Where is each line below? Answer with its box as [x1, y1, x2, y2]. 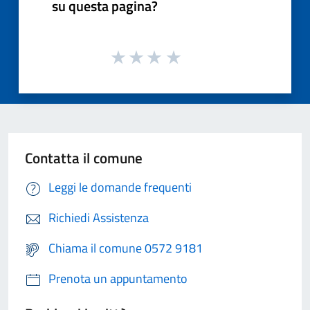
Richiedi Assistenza [48, 208, 149, 228]
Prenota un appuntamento [48, 269, 188, 289]
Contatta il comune [25, 147, 143, 170]
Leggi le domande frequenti [48, 178, 192, 197]
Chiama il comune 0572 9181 [48, 239, 203, 258]
